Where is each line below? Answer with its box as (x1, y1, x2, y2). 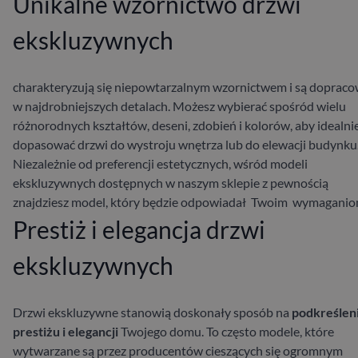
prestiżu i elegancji (13, 323, 118, 339)
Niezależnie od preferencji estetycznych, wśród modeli (13, 155, 308, 171)
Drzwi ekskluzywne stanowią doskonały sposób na (13, 304, 292, 320)
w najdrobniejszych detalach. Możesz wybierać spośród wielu (13, 97, 346, 113)
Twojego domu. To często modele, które (118, 323, 334, 339)
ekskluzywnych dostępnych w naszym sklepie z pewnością (13, 174, 328, 190)
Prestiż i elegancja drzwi (13, 214, 265, 244)
